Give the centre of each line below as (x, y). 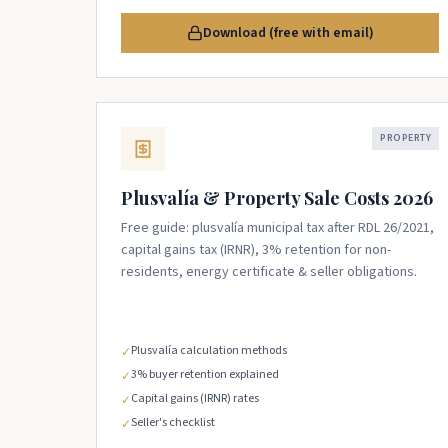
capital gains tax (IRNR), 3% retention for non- (256, 250)
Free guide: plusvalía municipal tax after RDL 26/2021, (277, 228)
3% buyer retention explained (205, 374)
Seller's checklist (173, 422)
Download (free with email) (288, 33)
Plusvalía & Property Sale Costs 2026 (277, 198)
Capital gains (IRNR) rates (195, 398)
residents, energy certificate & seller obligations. (269, 272)
